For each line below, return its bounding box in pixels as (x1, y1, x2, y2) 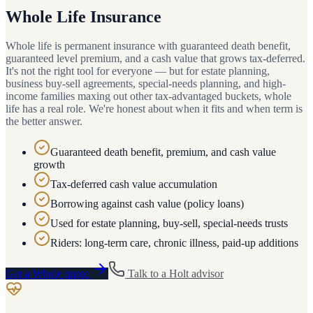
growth (34, 159, 65, 171)
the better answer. (6, 115, 82, 128)
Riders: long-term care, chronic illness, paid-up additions (50, 237, 298, 249)
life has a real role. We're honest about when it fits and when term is (6, 103, 303, 115)
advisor (189, 268, 224, 280)
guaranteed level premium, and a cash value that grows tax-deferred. (6, 52, 305, 65)
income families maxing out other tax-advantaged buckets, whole (6, 90, 291, 103)
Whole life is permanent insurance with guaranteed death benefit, (6, 40, 291, 52)
